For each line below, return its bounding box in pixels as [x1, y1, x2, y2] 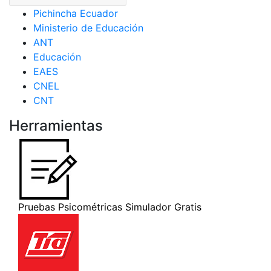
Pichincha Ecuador [33, 7, 118, 20]
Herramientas [9, 117, 103, 135]
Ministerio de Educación [33, 22, 143, 34]
